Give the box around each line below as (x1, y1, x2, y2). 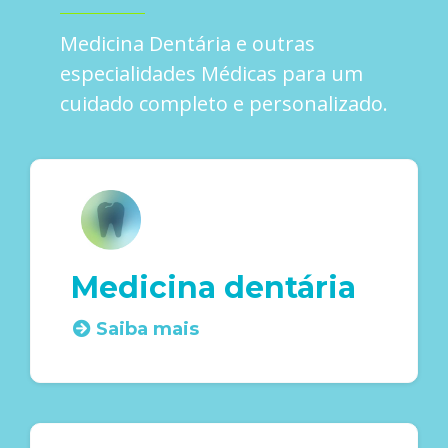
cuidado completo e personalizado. (60, 89, 388, 117)
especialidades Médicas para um (60, 59, 363, 87)
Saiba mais (96, 317, 199, 340)
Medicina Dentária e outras (60, 29, 315, 57)
